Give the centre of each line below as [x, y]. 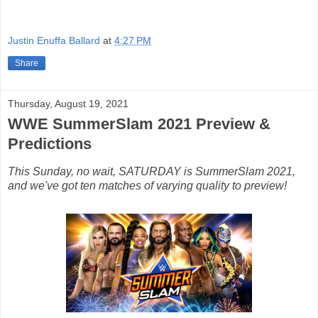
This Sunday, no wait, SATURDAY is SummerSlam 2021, [152, 171]
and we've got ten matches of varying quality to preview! [147, 185]
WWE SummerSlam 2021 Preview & [139, 124]
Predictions [50, 143]
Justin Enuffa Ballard [54, 40]
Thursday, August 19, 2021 [68, 103]
